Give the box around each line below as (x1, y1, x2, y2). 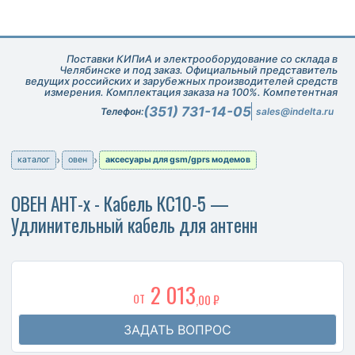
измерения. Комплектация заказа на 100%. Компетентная (44, 86, 338, 98)
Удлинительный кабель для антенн (11, 210, 258, 239)
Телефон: (100, 105, 143, 118)
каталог (17, 154, 50, 165)
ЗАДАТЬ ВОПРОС (124, 322, 231, 338)
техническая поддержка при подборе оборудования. (67, 97, 338, 109)
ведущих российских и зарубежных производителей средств (25, 74, 338, 87)
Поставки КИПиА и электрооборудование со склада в (66, 52, 338, 65)
